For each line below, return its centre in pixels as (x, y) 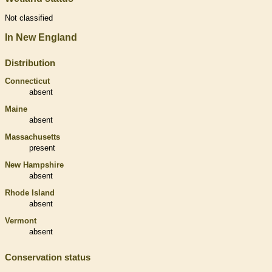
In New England (41, 37)
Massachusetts (32, 137)
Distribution (30, 63)
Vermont (21, 220)
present (42, 148)
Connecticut (27, 81)
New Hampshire (34, 165)
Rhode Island (30, 192)
